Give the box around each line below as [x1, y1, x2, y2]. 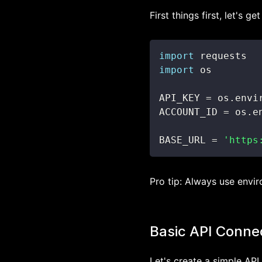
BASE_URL [159, 135, 212, 146]
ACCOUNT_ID [159, 106, 223, 118]
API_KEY [159, 92, 206, 104]
